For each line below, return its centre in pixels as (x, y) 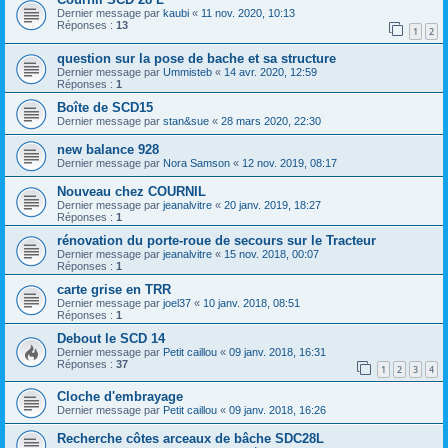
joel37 (177, 302)
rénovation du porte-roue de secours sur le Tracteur (216, 240)
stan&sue (186, 120)
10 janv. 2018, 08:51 (251, 302)
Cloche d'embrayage (120, 397)
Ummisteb (187, 71)
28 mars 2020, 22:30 (271, 120)
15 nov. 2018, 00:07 (271, 253)
